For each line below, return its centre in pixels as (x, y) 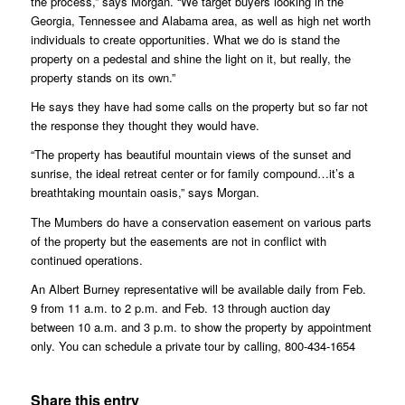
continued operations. (86, 259)
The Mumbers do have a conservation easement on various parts (201, 221)
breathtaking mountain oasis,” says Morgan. (145, 193)
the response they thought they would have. (145, 126)
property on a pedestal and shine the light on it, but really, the (190, 59)
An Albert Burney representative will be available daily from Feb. (198, 288)
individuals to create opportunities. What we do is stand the (185, 40)
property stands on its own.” (103, 78)
